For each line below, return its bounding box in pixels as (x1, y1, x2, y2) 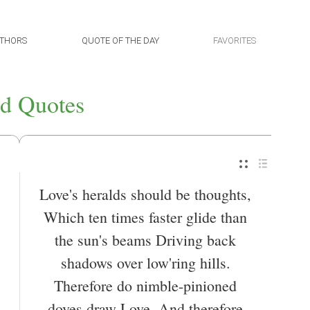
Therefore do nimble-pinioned (54, 275, 237, 296)
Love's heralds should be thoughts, (39, 184, 251, 205)
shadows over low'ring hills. (60, 253, 230, 273)
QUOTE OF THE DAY (81, 35, 159, 46)
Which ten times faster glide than (44, 207, 247, 228)
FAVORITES (212, 35, 256, 46)
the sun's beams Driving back (55, 230, 236, 250)
